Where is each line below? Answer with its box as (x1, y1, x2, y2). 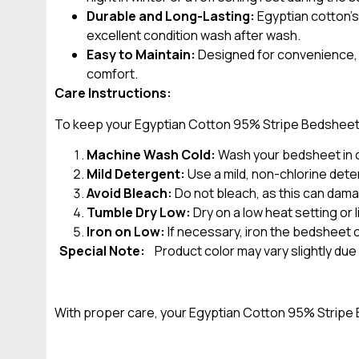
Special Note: (54, 242, 155, 260)
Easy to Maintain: (87, 46, 196, 64)
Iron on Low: (87, 223, 165, 241)
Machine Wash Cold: (87, 146, 216, 164)
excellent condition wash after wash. (87, 26, 301, 45)
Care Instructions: (54, 84, 171, 103)
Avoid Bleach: (87, 184, 172, 203)
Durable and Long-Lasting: (87, 7, 255, 26)
